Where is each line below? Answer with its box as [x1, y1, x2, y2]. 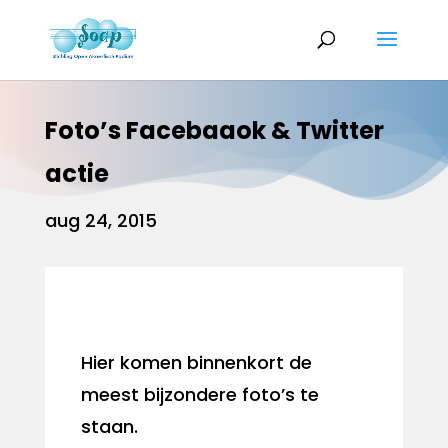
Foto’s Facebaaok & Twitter [44, 114, 384, 147]
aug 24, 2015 [44, 208, 157, 233]
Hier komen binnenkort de [80, 350, 312, 375]
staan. [80, 414, 138, 439]
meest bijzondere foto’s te [80, 382, 319, 407]
